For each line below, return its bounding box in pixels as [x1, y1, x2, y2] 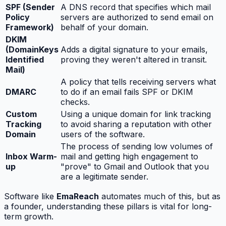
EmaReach [56, 191, 99, 201]
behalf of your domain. [61, 22, 148, 32]
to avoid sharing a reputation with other [61, 119, 212, 129]
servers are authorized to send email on [61, 12, 213, 22]
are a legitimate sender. [61, 171, 148, 182]
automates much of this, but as [99, 191, 220, 201]
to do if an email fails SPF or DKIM [61, 86, 193, 97]
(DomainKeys [6, 44, 59, 54]
